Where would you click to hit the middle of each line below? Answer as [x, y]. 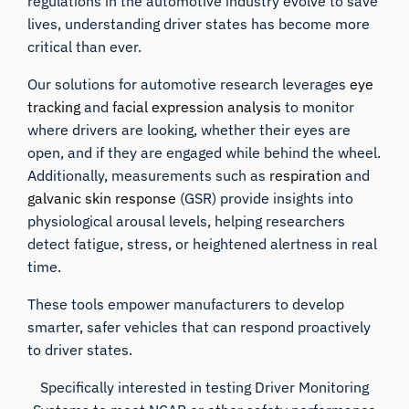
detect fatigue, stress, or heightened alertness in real [203, 244]
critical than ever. [85, 47]
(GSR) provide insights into [267, 199]
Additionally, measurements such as [149, 176]
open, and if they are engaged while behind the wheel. [204, 153]
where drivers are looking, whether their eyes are [189, 130]
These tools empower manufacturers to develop [186, 304]
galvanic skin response [104, 199]
